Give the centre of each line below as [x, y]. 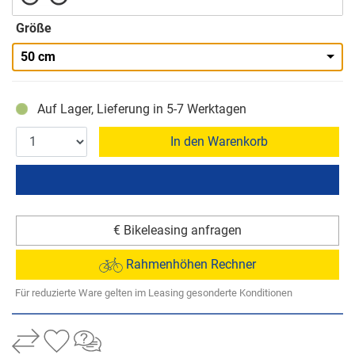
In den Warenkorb [219, 141]
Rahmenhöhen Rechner [189, 264]
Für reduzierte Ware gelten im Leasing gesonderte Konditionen [154, 292]
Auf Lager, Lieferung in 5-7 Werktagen [141, 109]
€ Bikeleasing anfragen [177, 230]
